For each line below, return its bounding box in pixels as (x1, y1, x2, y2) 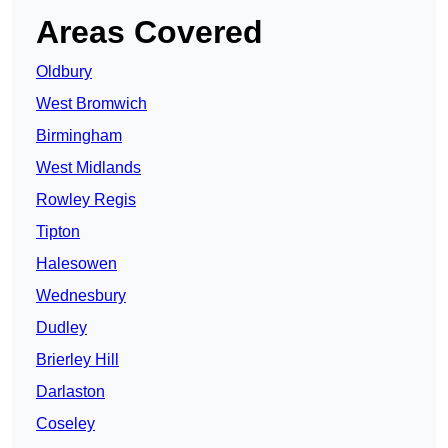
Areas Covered (36, 14, 263, 51)
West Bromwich (36, 95, 147, 113)
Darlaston (36, 383, 105, 401)
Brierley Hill (36, 351, 119, 369)
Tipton (36, 223, 80, 241)
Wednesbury (36, 287, 126, 305)
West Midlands (36, 159, 141, 177)
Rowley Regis (36, 191, 136, 209)
